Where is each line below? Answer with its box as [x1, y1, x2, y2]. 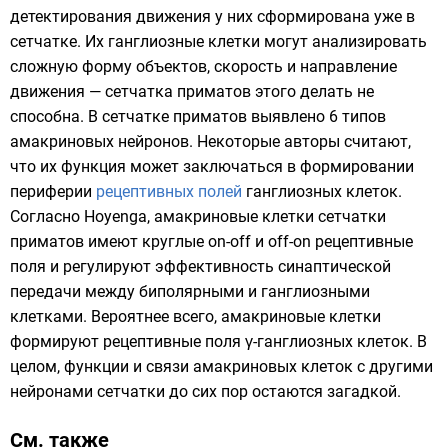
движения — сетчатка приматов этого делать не [10, 82, 374, 101]
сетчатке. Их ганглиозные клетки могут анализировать [10, 32, 427, 51]
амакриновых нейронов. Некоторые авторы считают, [10, 132, 411, 151]
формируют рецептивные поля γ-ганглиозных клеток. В [10, 332, 427, 351]
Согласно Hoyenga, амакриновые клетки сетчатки [10, 207, 386, 226]
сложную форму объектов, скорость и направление [10, 57, 397, 76]
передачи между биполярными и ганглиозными [10, 282, 370, 301]
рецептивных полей [96, 182, 242, 201]
